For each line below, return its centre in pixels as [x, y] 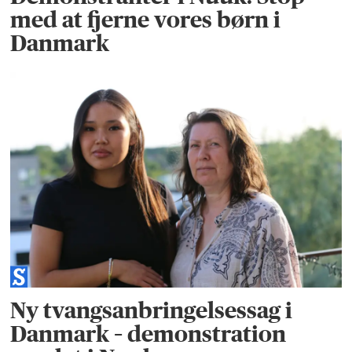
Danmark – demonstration [148, 333]
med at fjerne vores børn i [146, 20]
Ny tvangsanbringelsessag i [152, 310]
